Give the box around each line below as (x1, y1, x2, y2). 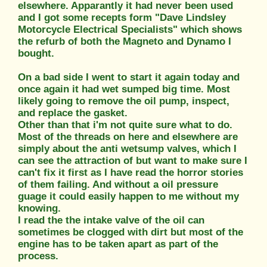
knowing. (18, 202, 61, 214)
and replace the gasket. (18, 107, 128, 119)
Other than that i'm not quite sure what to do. (18, 119, 232, 131)
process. (18, 250, 58, 262)
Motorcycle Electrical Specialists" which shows (18, 23, 242, 35)
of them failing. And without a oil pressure (18, 178, 218, 190)
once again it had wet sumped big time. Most (18, 83, 230, 95)
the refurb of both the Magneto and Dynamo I (18, 35, 231, 47)
